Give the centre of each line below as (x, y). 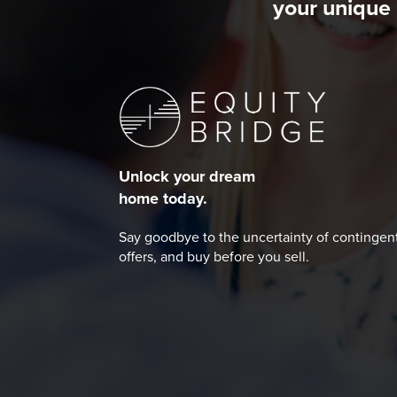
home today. (163, 199)
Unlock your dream (187, 177)
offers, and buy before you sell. (214, 257)
